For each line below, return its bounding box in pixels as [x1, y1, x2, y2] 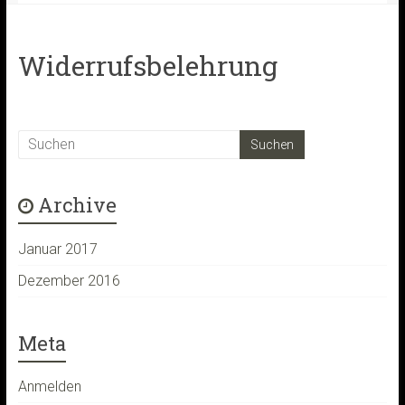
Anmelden [17, 377, 81, 395]
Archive [37, 191, 117, 218]
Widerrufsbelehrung [17, 47, 278, 83]
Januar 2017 [17, 240, 98, 258]
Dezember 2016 [17, 271, 120, 289]
